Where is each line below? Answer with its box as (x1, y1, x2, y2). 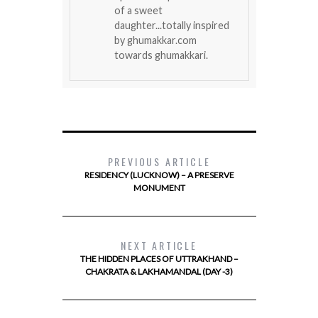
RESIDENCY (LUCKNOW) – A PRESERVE (84, 169, 234, 180)
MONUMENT (133, 182, 185, 193)
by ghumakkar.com (114, 33, 197, 46)
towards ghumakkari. (114, 48, 208, 61)
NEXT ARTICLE (121, 237, 197, 253)
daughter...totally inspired (114, 18, 229, 31)
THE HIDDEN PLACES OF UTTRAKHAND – (79, 253, 238, 264)
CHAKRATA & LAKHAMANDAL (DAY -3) (85, 265, 233, 277)
